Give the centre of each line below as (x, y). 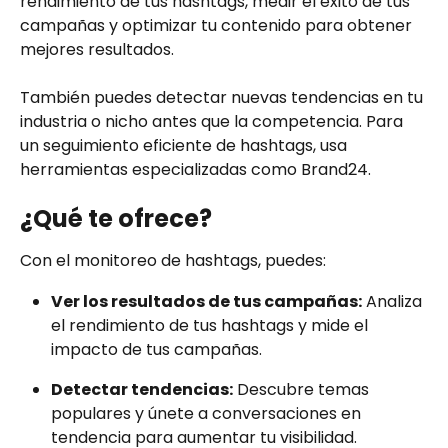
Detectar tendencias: (142, 389)
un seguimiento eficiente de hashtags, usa (185, 145)
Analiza (394, 301)
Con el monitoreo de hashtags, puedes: (173, 261)
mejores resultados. (97, 49)
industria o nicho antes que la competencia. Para (213, 121)
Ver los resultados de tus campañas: (206, 301)
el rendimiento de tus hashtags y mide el (211, 325)
